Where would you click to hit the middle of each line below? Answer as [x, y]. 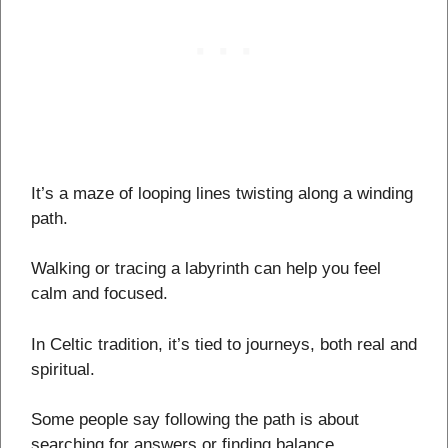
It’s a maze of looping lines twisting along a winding [222, 193]
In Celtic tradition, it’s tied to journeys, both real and [224, 344]
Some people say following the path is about [195, 420]
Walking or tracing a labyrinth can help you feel [206, 269]
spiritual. [63, 369]
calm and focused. [99, 294]
